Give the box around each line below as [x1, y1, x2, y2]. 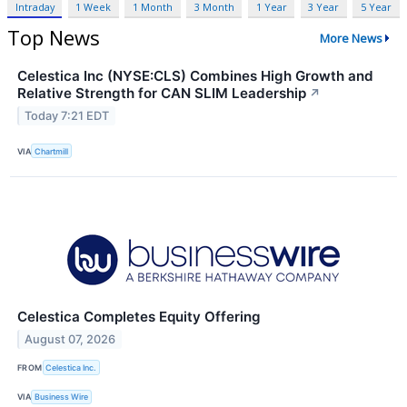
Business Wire [35, 392, 89, 402]
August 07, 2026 [25, 333, 116, 347]
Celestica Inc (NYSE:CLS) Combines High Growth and [17, 67, 373, 85]
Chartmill [35, 145, 69, 156]
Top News [7, 24, 100, 52]
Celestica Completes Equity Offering [17, 308, 261, 326]
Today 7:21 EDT [25, 108, 110, 123]
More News [319, 29, 382, 46]
